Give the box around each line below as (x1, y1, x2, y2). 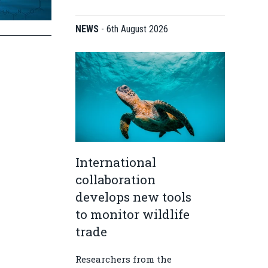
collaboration (75, 171, 156, 188)
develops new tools (75, 188, 191, 205)
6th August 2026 (106, 23, 168, 35)
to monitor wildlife (75, 206, 190, 223)
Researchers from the (75, 253, 172, 265)
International (75, 154, 156, 170)
